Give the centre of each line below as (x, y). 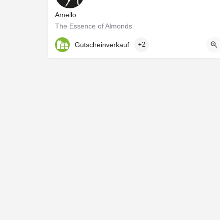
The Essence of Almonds (94, 26)
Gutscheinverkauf (102, 44)
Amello (66, 15)
